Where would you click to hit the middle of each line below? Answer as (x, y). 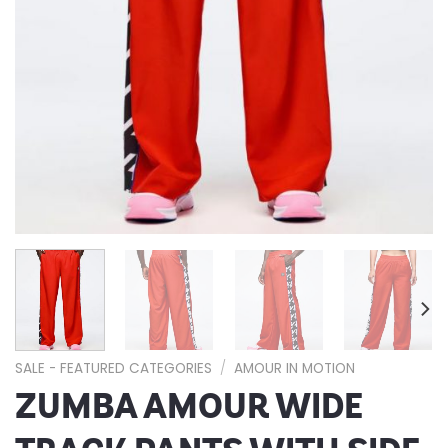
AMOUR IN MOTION (295, 368)
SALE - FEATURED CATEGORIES (113, 368)
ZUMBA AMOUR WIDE (189, 406)
